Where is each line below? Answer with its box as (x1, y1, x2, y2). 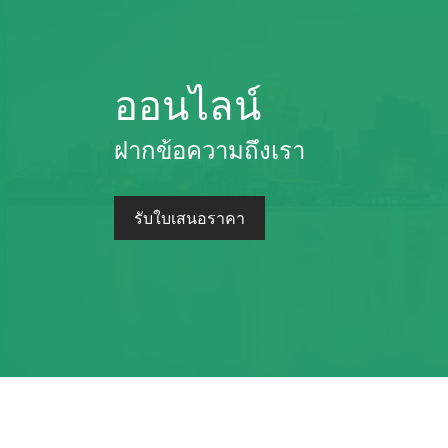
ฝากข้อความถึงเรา (114, 131, 305, 166)
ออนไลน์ (114, 74, 261, 131)
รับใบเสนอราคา (134, 206, 245, 229)
